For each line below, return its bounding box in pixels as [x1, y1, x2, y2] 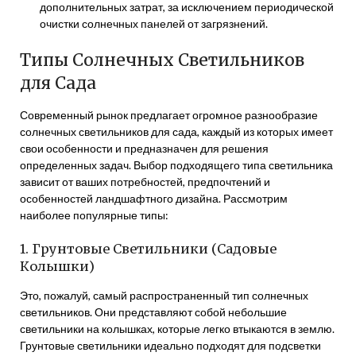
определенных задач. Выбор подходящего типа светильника [20, 158, 333, 172]
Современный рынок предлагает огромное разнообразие [20, 108, 318, 122]
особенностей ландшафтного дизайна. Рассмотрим [20, 192, 288, 205]
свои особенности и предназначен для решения [20, 141, 269, 155]
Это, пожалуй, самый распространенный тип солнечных [20, 288, 308, 302]
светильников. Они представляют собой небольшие [20, 305, 287, 319]
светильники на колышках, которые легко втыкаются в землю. [20, 322, 335, 335]
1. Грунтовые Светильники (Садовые [20, 241, 277, 257]
